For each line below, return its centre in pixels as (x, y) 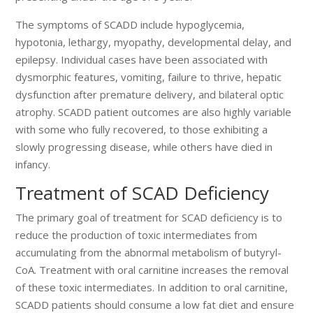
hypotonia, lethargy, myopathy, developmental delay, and (154, 42)
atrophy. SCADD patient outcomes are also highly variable (154, 111)
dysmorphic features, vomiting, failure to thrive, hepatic (149, 77)
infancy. (33, 164)
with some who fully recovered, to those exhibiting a (142, 129)
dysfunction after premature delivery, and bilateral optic (150, 94)
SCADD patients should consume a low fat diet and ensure (155, 304)
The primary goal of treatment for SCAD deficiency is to (149, 217)
